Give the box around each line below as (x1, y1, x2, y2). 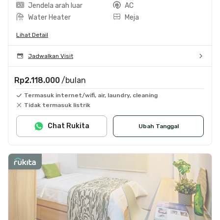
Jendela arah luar (28, 1, 82, 10)
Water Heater (28, 13, 71, 22)
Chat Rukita (48, 121, 89, 130)
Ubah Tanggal (138, 122, 179, 130)
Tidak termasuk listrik (24, 101, 90, 109)
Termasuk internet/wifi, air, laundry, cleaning (24, 91, 158, 99)
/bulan (61, 75, 86, 85)
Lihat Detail (16, 31, 48, 38)
